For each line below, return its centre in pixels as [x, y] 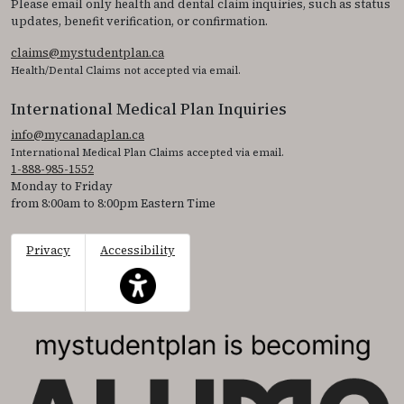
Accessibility [138, 250]
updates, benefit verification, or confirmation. [139, 21]
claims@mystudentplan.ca [87, 52]
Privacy [48, 250]
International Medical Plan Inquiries [149, 109]
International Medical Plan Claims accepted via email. [147, 152]
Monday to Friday [62, 186]
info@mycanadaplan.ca [78, 134]
